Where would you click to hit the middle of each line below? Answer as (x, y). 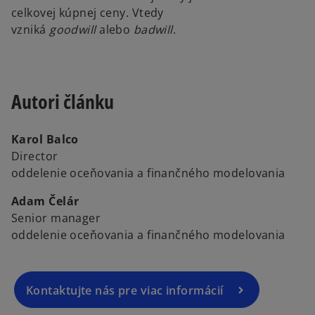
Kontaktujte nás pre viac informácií (125, 291)
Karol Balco (45, 140)
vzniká (31, 30)
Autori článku (63, 102)
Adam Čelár (45, 201)
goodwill (73, 30)
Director (35, 156)
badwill (153, 30)
